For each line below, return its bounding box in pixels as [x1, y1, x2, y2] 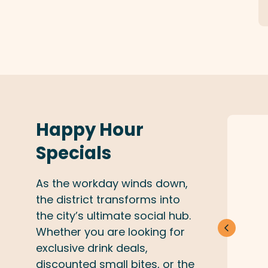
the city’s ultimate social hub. [36, 208, 191, 224]
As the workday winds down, [36, 176, 188, 191]
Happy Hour [36, 117, 144, 142]
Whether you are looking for [36, 224, 185, 240]
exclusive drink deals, [36, 240, 148, 256]
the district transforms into [36, 192, 180, 208]
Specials [36, 141, 111, 166]
